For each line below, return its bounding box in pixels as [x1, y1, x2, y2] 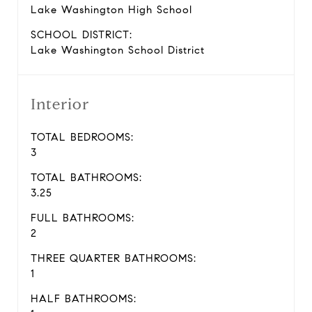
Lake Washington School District [31, 43, 205, 56]
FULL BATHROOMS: [31, 211, 134, 224]
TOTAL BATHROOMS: [31, 171, 142, 184]
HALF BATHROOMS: [31, 292, 136, 305]
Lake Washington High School [31, 3, 192, 16]
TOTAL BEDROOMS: [31, 130, 134, 143]
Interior [31, 94, 89, 114]
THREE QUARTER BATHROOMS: [31, 251, 196, 265]
